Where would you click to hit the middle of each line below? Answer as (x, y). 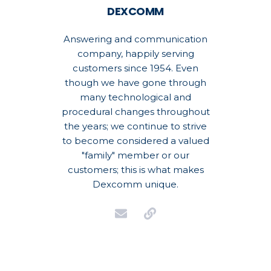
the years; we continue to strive (135, 126)
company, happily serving (135, 53)
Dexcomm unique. (135, 184)
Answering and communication (135, 39)
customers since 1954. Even (135, 68)
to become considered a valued (135, 140)
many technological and (135, 97)
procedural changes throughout (135, 111)
